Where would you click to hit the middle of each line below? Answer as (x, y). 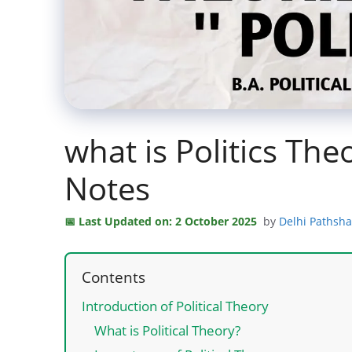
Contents (114, 277)
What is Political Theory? (167, 330)
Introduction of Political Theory (175, 306)
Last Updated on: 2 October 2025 (168, 222)
